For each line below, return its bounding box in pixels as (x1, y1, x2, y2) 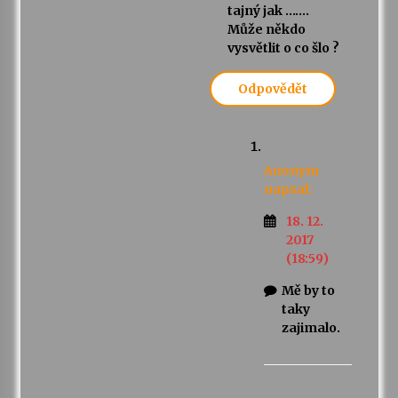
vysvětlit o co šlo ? (227, 40, 339, 57)
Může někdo (227, 21, 306, 38)
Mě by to (281, 283, 335, 299)
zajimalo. (281, 320, 340, 337)
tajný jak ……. (227, 3, 309, 20)
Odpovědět (237, 81, 307, 98)
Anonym (263, 163, 319, 179)
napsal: (263, 181, 312, 198)
